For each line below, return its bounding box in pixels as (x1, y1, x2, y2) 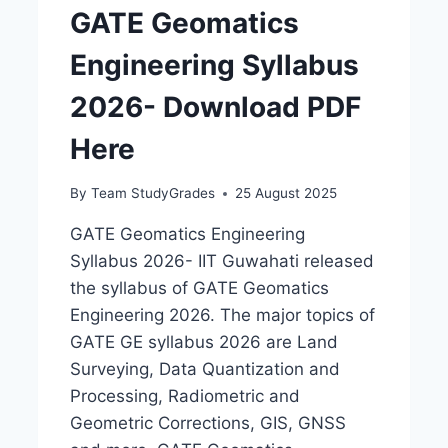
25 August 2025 (234, 185, 337, 202)
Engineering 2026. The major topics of (70, 305, 376, 326)
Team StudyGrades (90, 185, 215, 202)
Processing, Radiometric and (70, 386, 301, 407)
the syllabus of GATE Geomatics (70, 278, 330, 299)
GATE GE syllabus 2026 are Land (70, 332, 339, 353)
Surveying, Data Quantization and (70, 359, 341, 380)
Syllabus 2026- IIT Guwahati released (70, 251, 375, 272)
